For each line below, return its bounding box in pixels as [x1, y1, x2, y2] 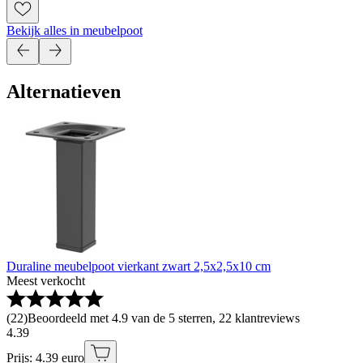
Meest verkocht [6, 274, 85, 288]
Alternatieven [6, 80, 121, 102]
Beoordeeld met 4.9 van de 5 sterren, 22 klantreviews [28, 311, 300, 326]
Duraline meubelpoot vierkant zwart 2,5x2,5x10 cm [6, 259, 271, 274]
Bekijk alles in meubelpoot [6, 23, 143, 37]
